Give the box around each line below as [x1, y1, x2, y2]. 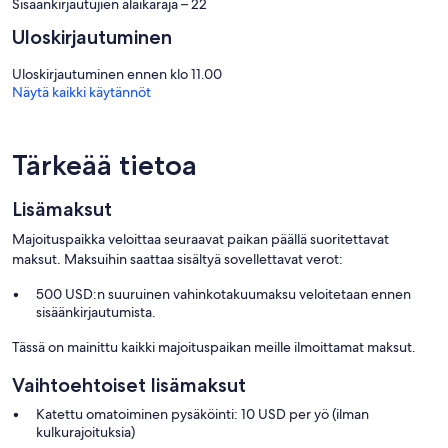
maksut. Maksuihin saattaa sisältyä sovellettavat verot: [12, 250, 343, 269]
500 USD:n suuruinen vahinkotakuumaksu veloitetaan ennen [36, 285, 411, 304]
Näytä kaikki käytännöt [12, 83, 151, 102]
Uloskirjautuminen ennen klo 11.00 [12, 65, 222, 84]
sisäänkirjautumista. [36, 303, 156, 322]
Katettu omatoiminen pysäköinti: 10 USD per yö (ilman [36, 405, 369, 424]
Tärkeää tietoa [12, 148, 197, 183]
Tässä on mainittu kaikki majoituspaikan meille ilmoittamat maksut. [12, 338, 416, 357]
